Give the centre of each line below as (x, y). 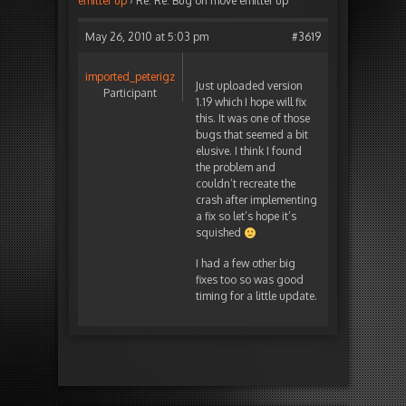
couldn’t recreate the (246, 184)
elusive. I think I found (249, 151)
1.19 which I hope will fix (251, 102)
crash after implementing (256, 200)
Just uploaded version (249, 86)
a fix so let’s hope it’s (246, 217)
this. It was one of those (253, 119)
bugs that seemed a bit (252, 135)
